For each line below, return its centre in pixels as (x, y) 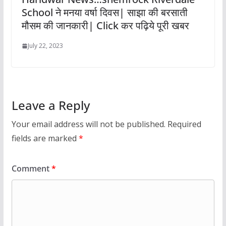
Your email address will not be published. (88, 124)
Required (184, 124)
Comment (31, 169)
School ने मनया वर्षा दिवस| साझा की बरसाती (104, 13)
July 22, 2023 (45, 46)
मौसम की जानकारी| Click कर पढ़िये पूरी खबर (105, 26)
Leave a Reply (50, 105)
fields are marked (45, 138)
